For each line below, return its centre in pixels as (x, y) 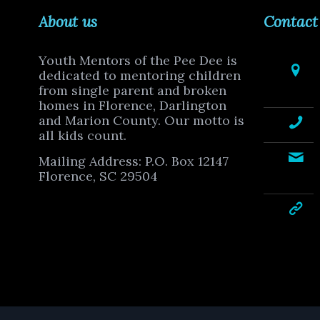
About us (68, 21)
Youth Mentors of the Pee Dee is (138, 60)
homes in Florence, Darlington (132, 105)
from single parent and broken (132, 90)
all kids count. (82, 135)
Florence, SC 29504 (98, 176)
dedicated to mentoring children (140, 75)
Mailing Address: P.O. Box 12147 (134, 161)
